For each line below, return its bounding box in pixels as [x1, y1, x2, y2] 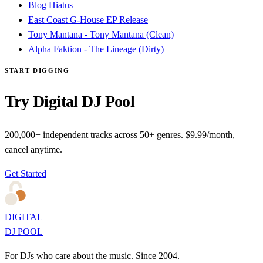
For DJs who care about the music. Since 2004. [5, 250, 180, 261]
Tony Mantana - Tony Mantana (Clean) [28, 29, 174, 39]
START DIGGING [5, 66, 70, 74]
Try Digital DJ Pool [5, 92, 135, 110]
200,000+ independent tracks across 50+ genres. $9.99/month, [5, 129, 235, 140]
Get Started [5, 168, 46, 178]
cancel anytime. [5, 144, 62, 154]
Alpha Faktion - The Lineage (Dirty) [28, 43, 164, 54]
